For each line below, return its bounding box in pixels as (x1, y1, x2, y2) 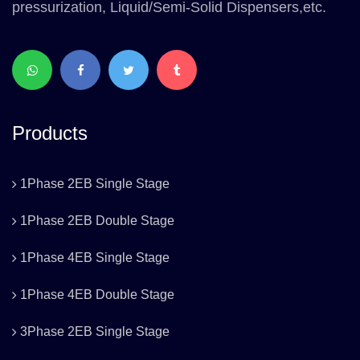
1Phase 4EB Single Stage (20, 251, 170, 265)
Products (12, 122, 88, 145)
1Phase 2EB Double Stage (20, 214, 174, 228)
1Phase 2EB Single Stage (20, 177, 170, 191)
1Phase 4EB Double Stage (20, 288, 174, 302)
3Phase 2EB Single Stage (20, 325, 170, 339)
